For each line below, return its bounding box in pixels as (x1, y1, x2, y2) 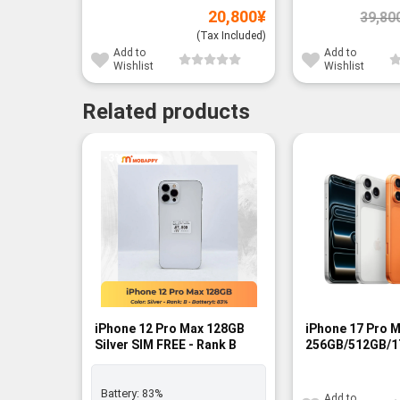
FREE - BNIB (304, 354, 374, 369)
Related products (82, 98, 250, 124)
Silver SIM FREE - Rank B (94, 337, 237, 353)
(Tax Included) (196, 29, 267, 43)
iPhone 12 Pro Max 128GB (94, 321, 245, 337)
